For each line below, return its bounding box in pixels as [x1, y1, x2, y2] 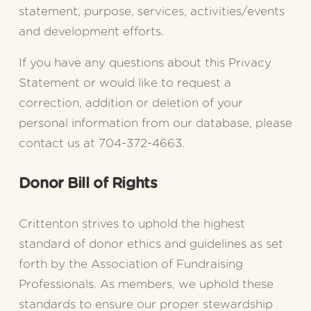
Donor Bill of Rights [18, 176, 158, 192]
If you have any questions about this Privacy [18, 57, 271, 69]
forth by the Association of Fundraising [18, 258, 243, 271]
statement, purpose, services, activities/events [18, 6, 285, 18]
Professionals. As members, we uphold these [18, 278, 274, 291]
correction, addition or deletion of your [18, 97, 243, 110]
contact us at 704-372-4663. [18, 137, 185, 150]
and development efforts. [18, 26, 164, 38]
